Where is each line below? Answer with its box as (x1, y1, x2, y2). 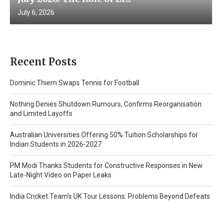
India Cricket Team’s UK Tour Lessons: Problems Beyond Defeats (10, 192, 210, 200)
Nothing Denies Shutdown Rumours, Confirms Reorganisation (10, 100, 202, 108)
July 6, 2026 (17, 8, 55, 16)
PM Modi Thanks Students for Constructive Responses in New (10, 161, 203, 169)
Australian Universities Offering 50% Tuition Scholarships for (10, 130, 198, 139)
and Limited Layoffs (10, 109, 72, 117)
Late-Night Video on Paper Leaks (10, 170, 111, 179)
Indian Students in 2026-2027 (10, 140, 102, 148)
